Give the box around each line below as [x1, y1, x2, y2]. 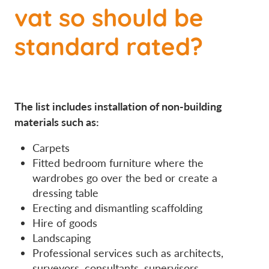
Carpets [32, 141, 70, 156]
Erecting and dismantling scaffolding [32, 201, 202, 216]
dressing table [32, 186, 98, 201]
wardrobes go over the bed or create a [32, 171, 217, 186]
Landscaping [32, 231, 91, 246]
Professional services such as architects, [32, 246, 223, 261]
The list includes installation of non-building [14, 98, 222, 114]
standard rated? [14, 27, 203, 63]
